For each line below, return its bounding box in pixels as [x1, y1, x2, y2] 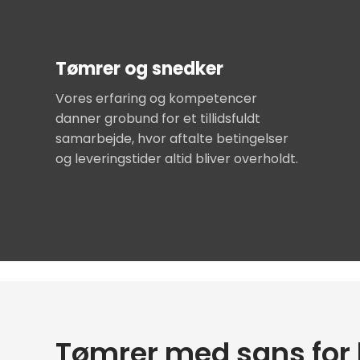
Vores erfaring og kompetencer [55, 88, 258, 108]
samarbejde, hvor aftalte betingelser [55, 129, 289, 148]
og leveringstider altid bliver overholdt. [55, 149, 299, 168]
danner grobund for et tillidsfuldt [55, 108, 261, 128]
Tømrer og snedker [55, 55, 224, 81]
